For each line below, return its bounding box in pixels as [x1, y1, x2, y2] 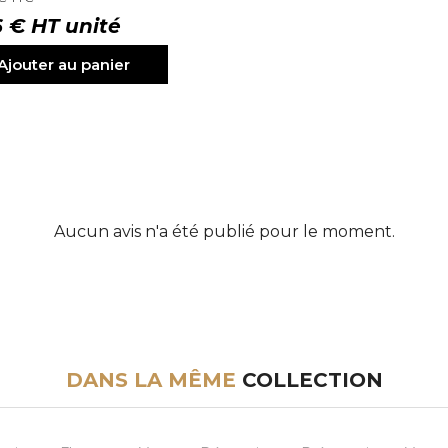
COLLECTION [235, 367, 383, 392]
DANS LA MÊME [65, 367, 236, 392]
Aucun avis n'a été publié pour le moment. [53, 221, 395, 241]
